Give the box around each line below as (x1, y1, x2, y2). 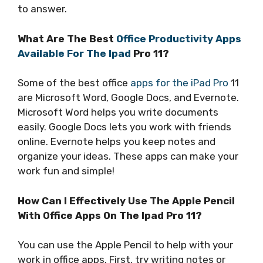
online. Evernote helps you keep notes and (18, 136, 215, 148)
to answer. (18, 3, 67, 15)
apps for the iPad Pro (130, 77, 228, 89)
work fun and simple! (18, 165, 114, 177)
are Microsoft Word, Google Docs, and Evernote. (18, 92, 239, 104)
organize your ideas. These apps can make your (18, 150, 238, 163)
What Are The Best (18, 32, 116, 45)
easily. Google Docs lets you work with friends (18, 121, 231, 133)
